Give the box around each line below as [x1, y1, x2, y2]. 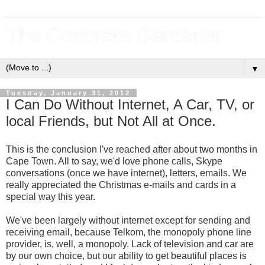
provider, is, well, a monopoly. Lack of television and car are [6, 238, 254, 249]
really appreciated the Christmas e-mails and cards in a [6, 179, 236, 190]
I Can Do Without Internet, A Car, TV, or [6, 96, 254, 112]
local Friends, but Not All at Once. [6, 113, 216, 129]
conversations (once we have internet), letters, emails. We [6, 167, 247, 178]
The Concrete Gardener [6, 24, 222, 46]
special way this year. [6, 191, 95, 202]
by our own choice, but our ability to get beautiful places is [6, 250, 247, 261]
